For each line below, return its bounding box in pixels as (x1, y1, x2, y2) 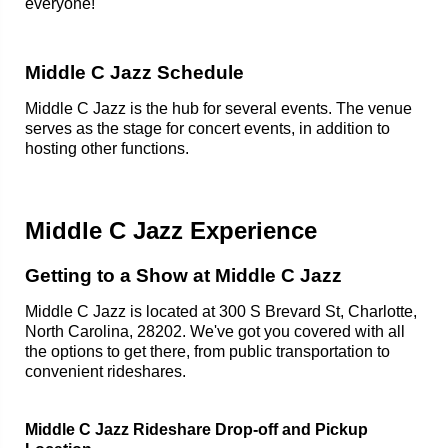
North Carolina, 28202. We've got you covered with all (25, 323, 405, 340)
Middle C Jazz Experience (25, 217, 317, 244)
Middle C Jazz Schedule (25, 62, 244, 83)
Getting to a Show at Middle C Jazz (25, 265, 342, 286)
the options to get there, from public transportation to (25, 343, 390, 360)
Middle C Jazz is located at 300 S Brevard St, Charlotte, (25, 303, 417, 320)
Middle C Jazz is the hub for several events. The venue (25, 100, 412, 117)
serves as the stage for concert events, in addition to (25, 120, 390, 137)
